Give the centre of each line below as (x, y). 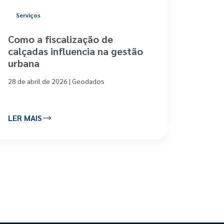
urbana (23, 63)
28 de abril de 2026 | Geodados (56, 81)
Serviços (28, 15)
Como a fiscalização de (60, 39)
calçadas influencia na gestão (75, 51)
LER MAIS (25, 118)
